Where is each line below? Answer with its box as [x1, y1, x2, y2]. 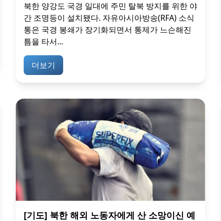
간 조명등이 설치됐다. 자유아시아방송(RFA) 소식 [24, 12, 194, 24]
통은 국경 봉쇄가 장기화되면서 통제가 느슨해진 [24, 24, 191, 36]
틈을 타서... [24, 36, 63, 47]
